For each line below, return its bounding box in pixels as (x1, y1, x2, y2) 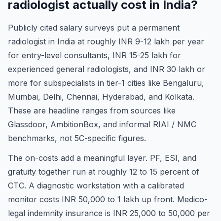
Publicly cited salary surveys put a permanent (8, 23, 180, 33)
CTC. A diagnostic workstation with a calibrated (8, 181, 184, 190)
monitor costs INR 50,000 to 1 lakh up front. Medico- (8, 194, 208, 204)
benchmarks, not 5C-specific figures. (8, 133, 146, 143)
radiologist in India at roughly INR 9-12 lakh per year (8, 37, 204, 46)
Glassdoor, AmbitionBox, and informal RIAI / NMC (8, 119, 196, 129)
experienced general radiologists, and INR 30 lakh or (8, 64, 205, 74)
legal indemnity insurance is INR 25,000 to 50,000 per (8, 208, 210, 218)
